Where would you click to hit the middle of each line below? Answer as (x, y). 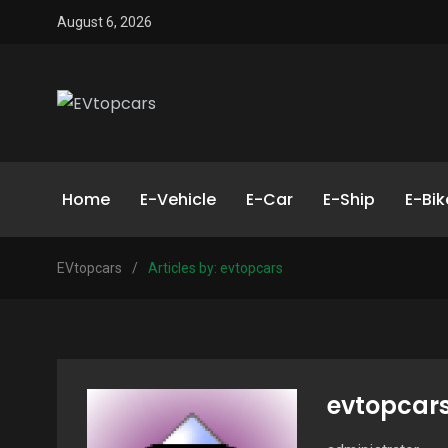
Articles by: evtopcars (215, 268)
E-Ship (349, 199)
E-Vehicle (178, 199)
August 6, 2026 (104, 22)
